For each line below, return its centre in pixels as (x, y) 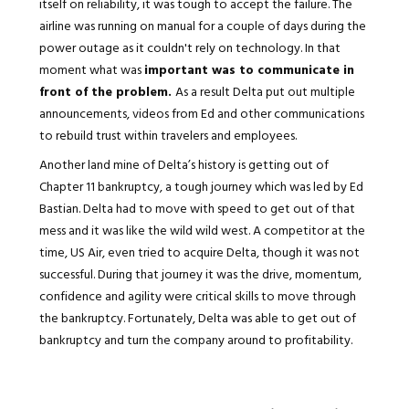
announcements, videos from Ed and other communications (201, 112)
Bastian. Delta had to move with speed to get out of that (197, 207)
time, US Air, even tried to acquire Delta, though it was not (199, 251)
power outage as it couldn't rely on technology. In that (189, 47)
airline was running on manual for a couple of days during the (202, 25)
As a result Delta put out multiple (265, 90)
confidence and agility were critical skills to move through (197, 295)
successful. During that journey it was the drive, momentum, (201, 273)
